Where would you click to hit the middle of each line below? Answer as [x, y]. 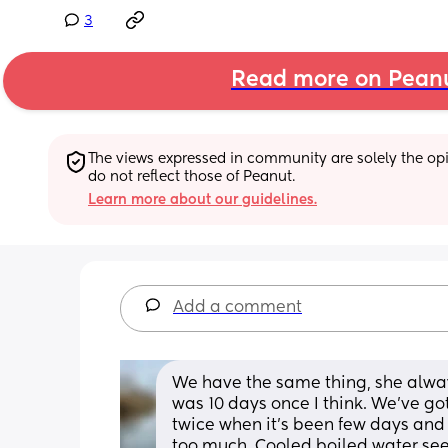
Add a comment [237, 307]
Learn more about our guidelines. [202, 199]
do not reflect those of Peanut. [191, 176]
